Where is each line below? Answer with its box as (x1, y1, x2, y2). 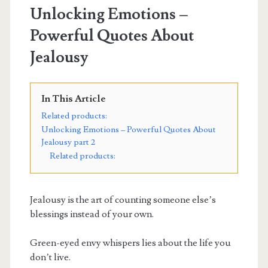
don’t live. (29, 251, 71, 263)
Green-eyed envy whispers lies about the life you (29, 236, 231, 249)
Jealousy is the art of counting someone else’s (29, 193, 216, 206)
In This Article (41, 92, 106, 105)
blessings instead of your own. (29, 208, 154, 220)
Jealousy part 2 (41, 136, 95, 148)
